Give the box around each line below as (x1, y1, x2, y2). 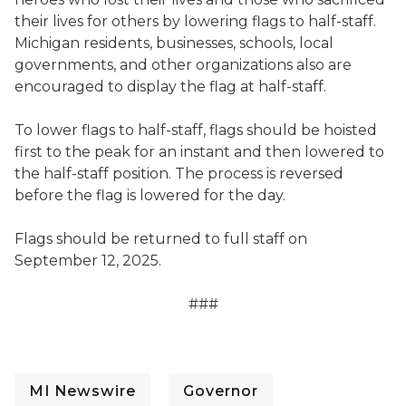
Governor (183, 382, 258, 400)
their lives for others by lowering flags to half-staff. (14, 13, 376, 30)
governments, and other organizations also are (14, 56, 352, 73)
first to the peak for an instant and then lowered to (14, 143, 384, 160)
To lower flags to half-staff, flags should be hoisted (14, 121, 377, 139)
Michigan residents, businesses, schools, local (14, 34, 333, 52)
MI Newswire (29, 382, 136, 400)
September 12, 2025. (14, 252, 161, 269)
